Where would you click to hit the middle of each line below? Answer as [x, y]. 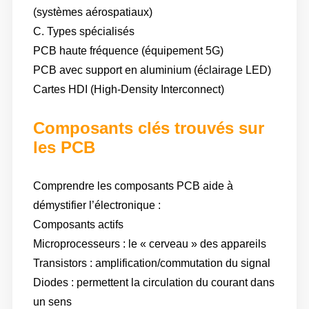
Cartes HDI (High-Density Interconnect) [128, 90]
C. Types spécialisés [83, 32]
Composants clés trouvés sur [148, 128]
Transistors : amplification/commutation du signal [151, 263]
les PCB [64, 148]
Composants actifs [78, 225]
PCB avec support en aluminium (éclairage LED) [152, 70]
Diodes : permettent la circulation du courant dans [153, 283]
